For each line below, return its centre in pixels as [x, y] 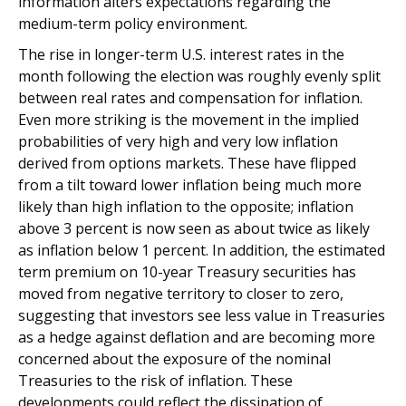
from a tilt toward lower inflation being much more [190, 185]
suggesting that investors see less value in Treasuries [202, 315]
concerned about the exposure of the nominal [174, 359]
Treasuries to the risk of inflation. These [155, 381]
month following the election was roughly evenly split [199, 76]
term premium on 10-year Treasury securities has [187, 272]
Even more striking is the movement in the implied [188, 120]
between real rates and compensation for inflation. [190, 98]
